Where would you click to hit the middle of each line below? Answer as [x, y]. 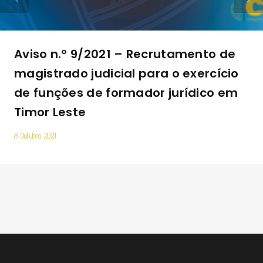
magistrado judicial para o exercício [127, 73]
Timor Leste [50, 112]
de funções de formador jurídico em [126, 92]
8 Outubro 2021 [35, 135]
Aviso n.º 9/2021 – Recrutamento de [125, 54]
